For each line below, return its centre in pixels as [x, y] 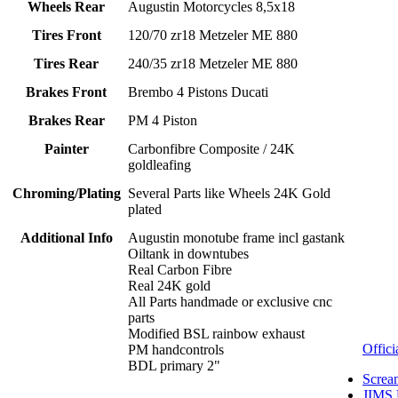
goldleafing [160, 165]
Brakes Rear [66, 121]
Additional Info [66, 238]
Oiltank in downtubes [189, 254]
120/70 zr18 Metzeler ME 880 [213, 36]
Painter [66, 149]
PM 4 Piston [163, 121]
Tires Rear [66, 64]
